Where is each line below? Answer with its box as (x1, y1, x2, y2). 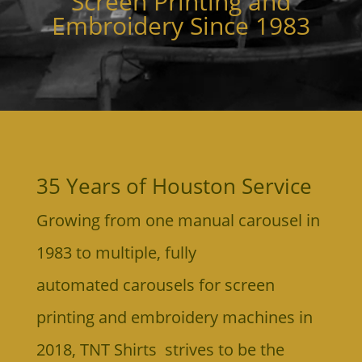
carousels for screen (122, 273, 275, 296)
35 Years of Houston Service (36, 170, 312, 200)
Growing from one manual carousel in (36, 208, 320, 231)
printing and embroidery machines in (36, 305, 313, 328)
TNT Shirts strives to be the (79, 338, 284, 360)
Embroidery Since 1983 (51, 8, 310, 42)
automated (36, 273, 119, 296)
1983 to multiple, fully (36, 241, 196, 263)
